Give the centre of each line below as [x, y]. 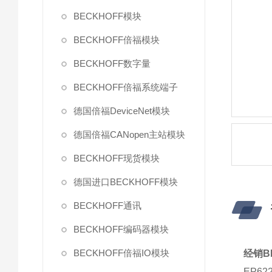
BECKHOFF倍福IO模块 [121, 253]
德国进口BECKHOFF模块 [126, 182]
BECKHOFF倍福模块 [117, 40]
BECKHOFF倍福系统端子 [126, 87]
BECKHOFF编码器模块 [121, 229]
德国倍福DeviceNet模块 [122, 111]
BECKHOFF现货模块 [117, 158]
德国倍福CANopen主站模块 [129, 134]
